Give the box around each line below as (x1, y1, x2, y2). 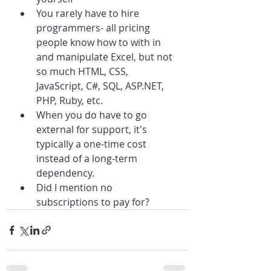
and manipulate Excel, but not (36, 50, 175, 64)
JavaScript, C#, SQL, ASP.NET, (36, 79, 166, 93)
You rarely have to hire (36, 7, 142, 20)
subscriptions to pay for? (36, 195, 149, 209)
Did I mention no (36, 181, 115, 194)
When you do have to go (36, 108, 149, 122)
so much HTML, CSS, (36, 65, 131, 78)
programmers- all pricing (36, 21, 152, 34)
